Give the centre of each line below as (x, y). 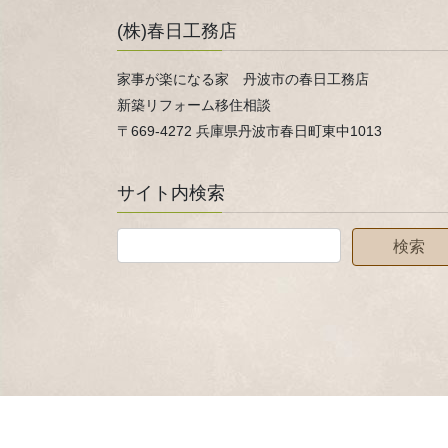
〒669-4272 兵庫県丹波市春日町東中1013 (249, 131)
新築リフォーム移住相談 (194, 105)
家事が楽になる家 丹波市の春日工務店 (243, 79)
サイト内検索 (171, 193)
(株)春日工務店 (177, 31)
